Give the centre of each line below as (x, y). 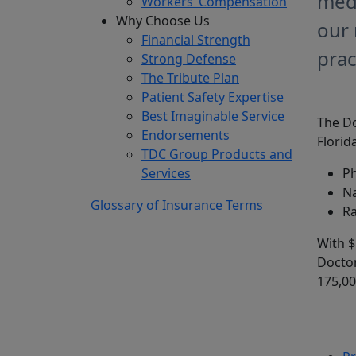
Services (166, 174)
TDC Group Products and (217, 155)
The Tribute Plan (190, 78)
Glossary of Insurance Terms (177, 205)
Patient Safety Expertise (213, 97)
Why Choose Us (163, 21)
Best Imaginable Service (213, 116)
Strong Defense (189, 59)
